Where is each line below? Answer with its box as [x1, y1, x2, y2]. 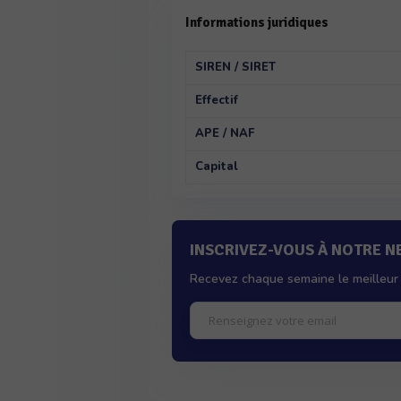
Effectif [195, 92, 239, 108]
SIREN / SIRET [195, 59, 277, 75]
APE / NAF [195, 125, 255, 141]
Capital [195, 158, 239, 175]
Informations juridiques [185, 14, 329, 30]
